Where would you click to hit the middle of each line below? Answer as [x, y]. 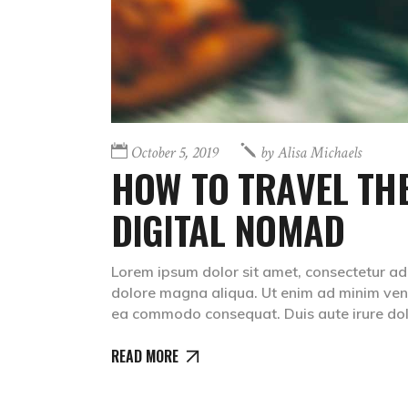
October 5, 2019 [175, 152]
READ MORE [145, 357]
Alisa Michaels [320, 152]
